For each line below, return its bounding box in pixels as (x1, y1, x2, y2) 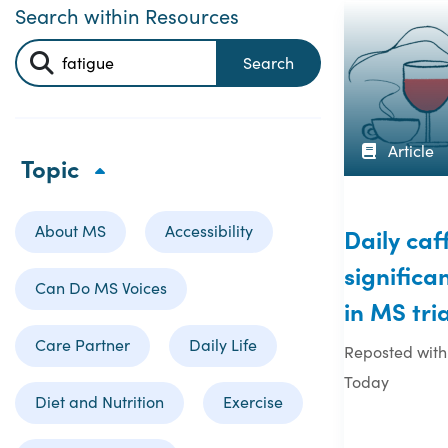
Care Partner (35, 334, 130, 355)
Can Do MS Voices (35, 277, 167, 298)
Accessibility (165, 220, 253, 241)
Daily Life (189, 334, 257, 355)
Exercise (223, 391, 283, 412)
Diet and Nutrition (35, 391, 164, 412)
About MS (35, 220, 106, 241)
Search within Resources (15, 2, 239, 29)
